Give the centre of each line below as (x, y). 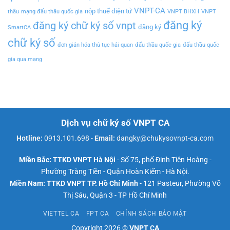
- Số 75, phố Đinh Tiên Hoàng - (163, 160)
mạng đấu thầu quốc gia (52, 12)
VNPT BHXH (183, 12)
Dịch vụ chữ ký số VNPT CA (115, 122)
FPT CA (98, 214)
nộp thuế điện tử (108, 11)
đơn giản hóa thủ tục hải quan (95, 45)
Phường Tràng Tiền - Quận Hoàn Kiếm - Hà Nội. (115, 171)
